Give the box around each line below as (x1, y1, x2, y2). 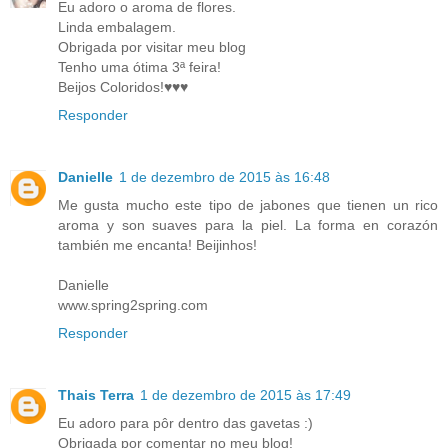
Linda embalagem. (58, 19, 176, 35)
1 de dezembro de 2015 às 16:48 (119, 168, 330, 185)
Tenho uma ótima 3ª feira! (58, 59, 221, 75)
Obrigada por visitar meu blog (58, 39, 246, 55)
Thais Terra (58, 386, 134, 403)
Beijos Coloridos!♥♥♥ (58, 79, 188, 95)
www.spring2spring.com (58, 296, 208, 313)
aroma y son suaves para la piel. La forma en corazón (58, 216, 438, 233)
